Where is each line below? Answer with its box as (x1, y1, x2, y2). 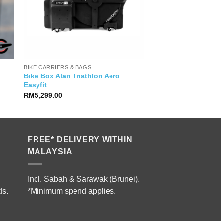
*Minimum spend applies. (28, 186, 116, 195)
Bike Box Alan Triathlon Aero (24, 72, 120, 80)
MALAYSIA (28, 147, 73, 156)
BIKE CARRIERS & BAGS (24, 64, 92, 71)
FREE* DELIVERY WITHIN (28, 135, 133, 144)
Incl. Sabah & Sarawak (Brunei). (28, 174, 140, 183)
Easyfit (24, 81, 47, 89)
